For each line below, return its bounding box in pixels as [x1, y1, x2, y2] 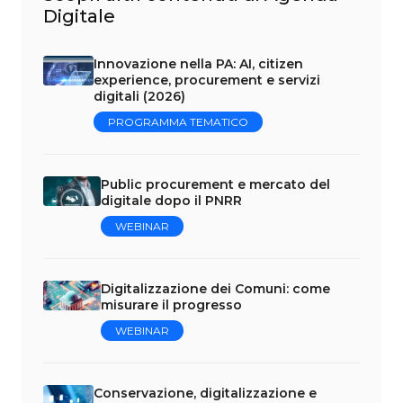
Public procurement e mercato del [101, 176, 331, 193]
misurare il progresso [101, 297, 243, 314]
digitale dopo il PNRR [101, 193, 243, 210]
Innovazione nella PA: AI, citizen [94, 56, 303, 73]
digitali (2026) [94, 88, 185, 105]
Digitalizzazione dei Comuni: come [101, 281, 331, 298]
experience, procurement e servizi [94, 72, 320, 89]
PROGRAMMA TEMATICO [108, 115, 248, 130]
